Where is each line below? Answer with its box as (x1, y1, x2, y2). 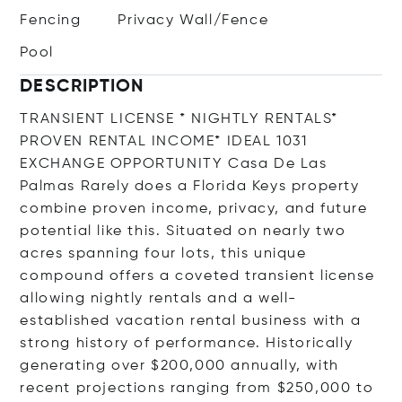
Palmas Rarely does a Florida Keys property (20, 179, 360, 194)
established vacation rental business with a (20, 313, 362, 328)
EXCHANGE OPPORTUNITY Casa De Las (20, 156, 328, 171)
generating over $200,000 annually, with (20, 358, 339, 373)
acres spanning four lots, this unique (20, 246, 307, 261)
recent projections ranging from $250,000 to (20, 380, 374, 396)
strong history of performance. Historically (20, 336, 354, 351)
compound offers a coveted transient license (20, 268, 375, 284)
